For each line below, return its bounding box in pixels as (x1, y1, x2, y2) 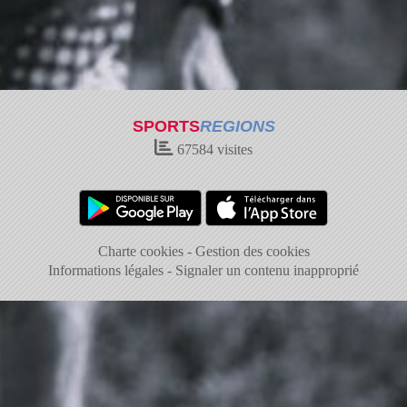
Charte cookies (97, 243, 184, 259)
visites (213, 142, 253, 157)
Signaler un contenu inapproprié (175, 263, 359, 278)
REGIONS (199, 117, 275, 135)
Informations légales (48, 263, 164, 278)
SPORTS (132, 117, 200, 135)
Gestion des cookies (194, 243, 310, 259)
